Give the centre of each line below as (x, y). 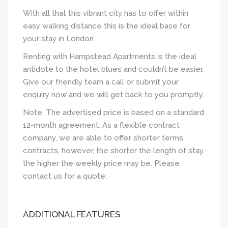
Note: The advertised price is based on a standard (113, 112)
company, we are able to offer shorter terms (103, 138)
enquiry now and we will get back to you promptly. (113, 94)
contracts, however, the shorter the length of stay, (114, 150)
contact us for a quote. (65, 176)
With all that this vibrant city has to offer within (106, 13)
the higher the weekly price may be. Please (101, 163)
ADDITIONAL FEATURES (72, 214)
